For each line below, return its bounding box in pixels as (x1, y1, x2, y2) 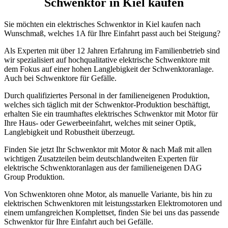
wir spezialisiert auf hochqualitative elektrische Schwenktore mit (4, 55, 210, 64)
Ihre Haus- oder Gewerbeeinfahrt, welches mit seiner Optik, (4, 118, 196, 127)
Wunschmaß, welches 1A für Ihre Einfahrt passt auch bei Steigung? (4, 28, 220, 38)
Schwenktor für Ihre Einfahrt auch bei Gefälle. (4, 217, 153, 226)
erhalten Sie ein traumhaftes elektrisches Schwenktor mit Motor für (4, 109, 218, 118)
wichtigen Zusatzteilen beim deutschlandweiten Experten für (4, 154, 198, 163)
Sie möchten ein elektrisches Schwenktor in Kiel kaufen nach (4, 19, 201, 28)
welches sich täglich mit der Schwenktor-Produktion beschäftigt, (4, 100, 210, 109)
